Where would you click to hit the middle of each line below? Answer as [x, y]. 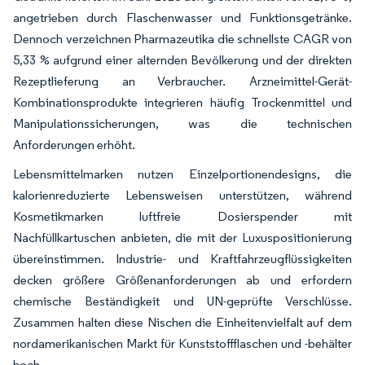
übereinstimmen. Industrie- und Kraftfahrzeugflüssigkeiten [182, 258]
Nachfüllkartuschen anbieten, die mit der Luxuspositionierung [182, 237]
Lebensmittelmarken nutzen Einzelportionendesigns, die [182, 174]
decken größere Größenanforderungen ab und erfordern [182, 279]
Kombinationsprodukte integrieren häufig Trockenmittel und [182, 102]
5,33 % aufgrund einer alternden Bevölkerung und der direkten [182, 59]
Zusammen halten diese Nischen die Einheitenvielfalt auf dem [182, 322]
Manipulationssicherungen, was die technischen [182, 123]
